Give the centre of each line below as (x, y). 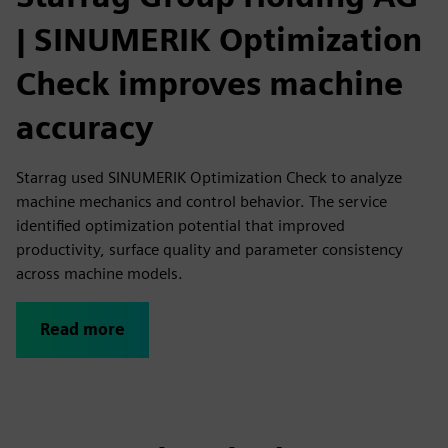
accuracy (84, 127)
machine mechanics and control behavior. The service (201, 201)
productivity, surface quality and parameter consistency (209, 249)
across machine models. (99, 273)
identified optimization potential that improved (180, 225)
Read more (82, 329)
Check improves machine (209, 83)
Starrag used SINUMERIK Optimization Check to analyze (209, 177)
